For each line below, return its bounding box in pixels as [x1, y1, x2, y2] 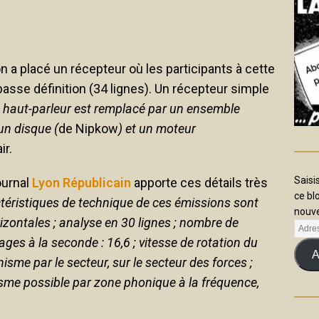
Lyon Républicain [32, 174, 131, 190]
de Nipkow [58, 120, 118, 136]
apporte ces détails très [131, 174, 268, 190]
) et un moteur [118, 120, 196, 136]
